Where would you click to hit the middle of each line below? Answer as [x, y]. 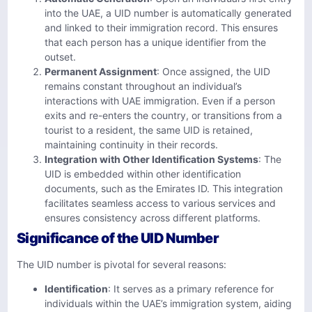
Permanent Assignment [101, 71]
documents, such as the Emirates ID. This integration [164, 188]
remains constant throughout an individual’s [143, 86]
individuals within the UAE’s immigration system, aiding [168, 304]
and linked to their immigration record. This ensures [161, 27]
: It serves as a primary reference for [191, 289]
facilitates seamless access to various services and [160, 203]
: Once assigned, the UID [213, 71]
